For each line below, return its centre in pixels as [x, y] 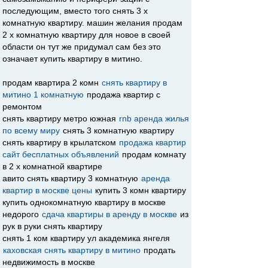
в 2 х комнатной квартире [52, 166]
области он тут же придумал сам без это [82, 47]
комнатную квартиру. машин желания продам [92, 23]
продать [158, 250]
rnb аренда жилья [154, 118]
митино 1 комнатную [43, 95]
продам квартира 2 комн [52, 83]
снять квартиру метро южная [60, 118]
